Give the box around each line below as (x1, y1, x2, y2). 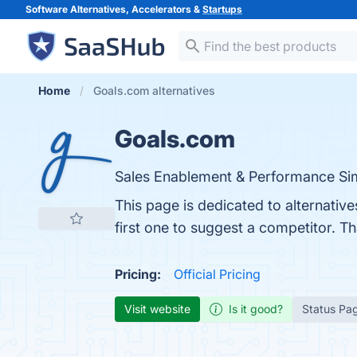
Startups (202, 3, 242, 15)
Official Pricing (174, 266, 261, 282)
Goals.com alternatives (93, 84, 215, 97)
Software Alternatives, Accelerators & (25, 3, 202, 15)
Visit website (124, 302, 190, 316)
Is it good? (229, 302, 283, 316)
